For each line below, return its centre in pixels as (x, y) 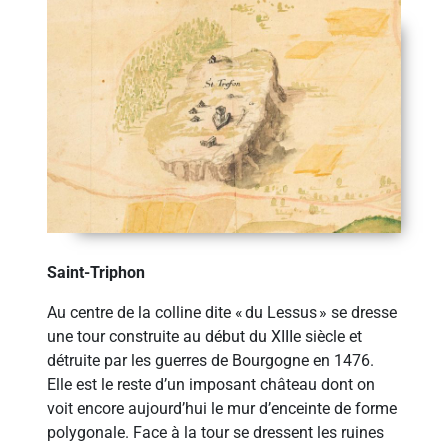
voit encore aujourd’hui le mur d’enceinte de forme (222, 408)
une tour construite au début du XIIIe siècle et (205, 336)
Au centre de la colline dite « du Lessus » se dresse (222, 312)
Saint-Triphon (96, 272)
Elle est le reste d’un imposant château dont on (211, 384)
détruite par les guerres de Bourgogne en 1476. (211, 360)
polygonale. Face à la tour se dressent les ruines (216, 432)
